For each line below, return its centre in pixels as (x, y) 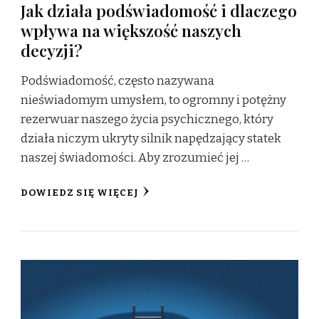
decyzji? (52, 50)
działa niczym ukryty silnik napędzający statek (151, 138)
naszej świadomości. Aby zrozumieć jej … (135, 157)
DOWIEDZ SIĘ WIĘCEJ (80, 193)
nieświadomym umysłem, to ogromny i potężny (153, 100)
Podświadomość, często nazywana (117, 80)
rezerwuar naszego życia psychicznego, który (147, 119)
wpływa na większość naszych (131, 30)
